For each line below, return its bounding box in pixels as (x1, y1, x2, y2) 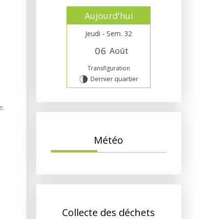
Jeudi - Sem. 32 (85, 28, 132, 38)
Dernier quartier (90, 74, 138, 84)
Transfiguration (87, 64, 130, 72)
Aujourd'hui (84, 9, 133, 22)
